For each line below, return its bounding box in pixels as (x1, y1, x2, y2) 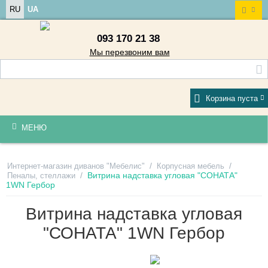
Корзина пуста (206, 93, 258, 103)
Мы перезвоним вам (89, 47, 170, 57)
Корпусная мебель (157, 161, 224, 170)
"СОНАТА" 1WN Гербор (43, 223, 225, 242)
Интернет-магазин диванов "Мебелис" (7, 161, 145, 170)
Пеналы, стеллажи (7, 170, 75, 180)
